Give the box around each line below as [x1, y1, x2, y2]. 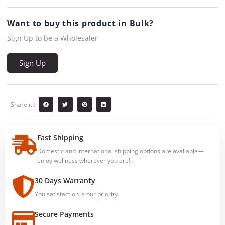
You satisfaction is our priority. [35, 189, 119, 198]
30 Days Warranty [35, 175, 95, 185]
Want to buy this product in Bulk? [7, 17, 154, 29]
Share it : [11, 100, 35, 109]
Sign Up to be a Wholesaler [7, 33, 98, 43]
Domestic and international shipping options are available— [37, 146, 204, 155]
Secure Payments [35, 209, 94, 219]
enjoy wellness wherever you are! [37, 156, 130, 165]
